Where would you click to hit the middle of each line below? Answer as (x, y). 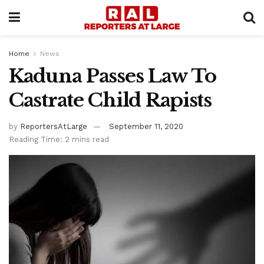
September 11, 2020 (146, 126)
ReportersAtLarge (54, 126)
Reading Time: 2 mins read (59, 139)
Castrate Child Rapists (110, 100)
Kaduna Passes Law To (113, 76)
